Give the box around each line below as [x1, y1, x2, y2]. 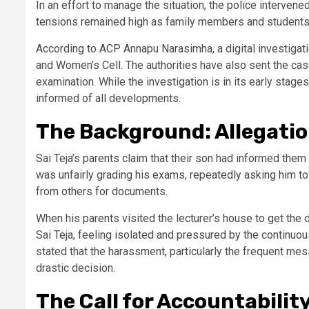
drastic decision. [36, 261, 115, 275]
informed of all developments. [36, 91, 181, 105]
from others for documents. [36, 184, 168, 198]
